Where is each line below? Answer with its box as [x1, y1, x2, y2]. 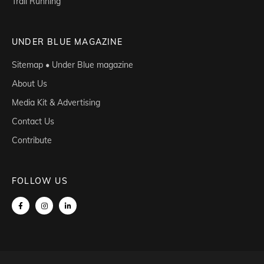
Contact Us [12, 116, 54, 127]
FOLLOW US [12, 176, 68, 187]
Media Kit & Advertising [12, 97, 100, 108]
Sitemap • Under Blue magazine [12, 60, 133, 71]
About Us [12, 78, 47, 90]
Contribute [12, 135, 52, 146]
